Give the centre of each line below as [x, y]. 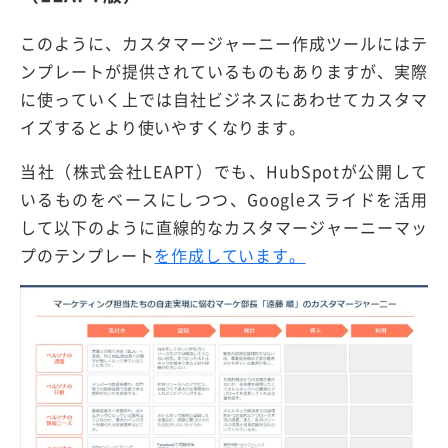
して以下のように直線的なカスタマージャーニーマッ [224, 227]
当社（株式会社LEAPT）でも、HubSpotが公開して [224, 171]
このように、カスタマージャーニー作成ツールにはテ [224, 43]
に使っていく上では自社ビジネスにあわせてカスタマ [224, 99]
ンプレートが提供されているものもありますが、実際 [224, 71]
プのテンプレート [87, 255]
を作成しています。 [230, 255]
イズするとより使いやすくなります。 [163, 127]
